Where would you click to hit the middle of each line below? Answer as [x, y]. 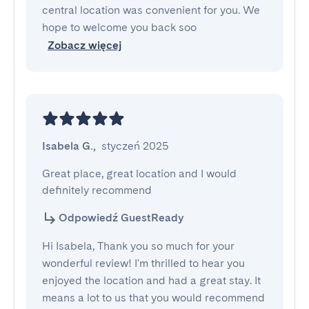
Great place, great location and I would [139, 173]
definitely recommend [97, 190]
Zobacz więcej [84, 45]
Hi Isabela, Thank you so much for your [138, 246]
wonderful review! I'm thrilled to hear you [143, 263]
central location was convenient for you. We [151, 10]
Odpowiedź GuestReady [121, 218]
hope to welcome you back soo [119, 27]
